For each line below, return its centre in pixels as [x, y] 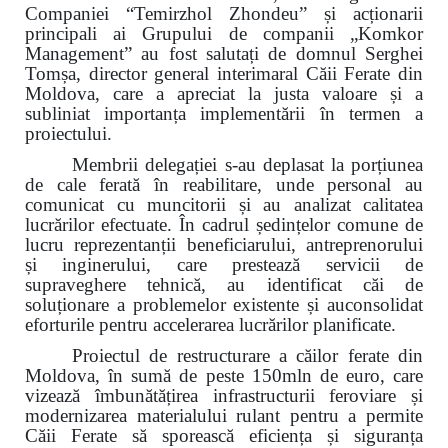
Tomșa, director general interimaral [165, 74]
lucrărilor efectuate [96, 224]
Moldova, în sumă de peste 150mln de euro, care [224, 375]
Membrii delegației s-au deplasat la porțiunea [247, 164]
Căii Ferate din [364, 74]
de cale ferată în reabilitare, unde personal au [224, 184]
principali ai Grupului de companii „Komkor [224, 34]
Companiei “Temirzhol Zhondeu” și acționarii [224, 14]
